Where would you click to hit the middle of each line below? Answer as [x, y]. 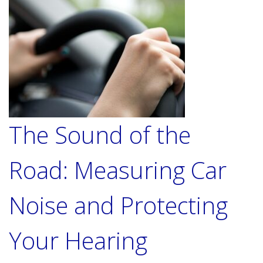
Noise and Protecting [118, 205]
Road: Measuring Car [118, 170]
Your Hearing [78, 240]
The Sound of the [100, 135]
